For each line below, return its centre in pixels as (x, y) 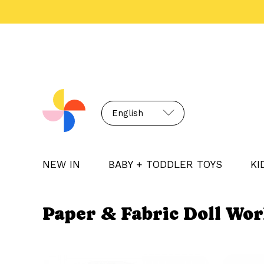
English (128, 113)
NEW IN (61, 164)
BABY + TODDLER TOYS (165, 164)
